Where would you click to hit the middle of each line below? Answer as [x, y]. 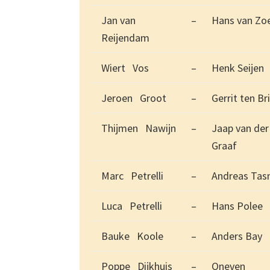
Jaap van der [240, 128]
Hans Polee [237, 206]
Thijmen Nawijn [139, 128]
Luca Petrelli [132, 206]
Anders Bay [237, 236]
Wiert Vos [125, 68]
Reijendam [125, 38]
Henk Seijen [238, 68]
